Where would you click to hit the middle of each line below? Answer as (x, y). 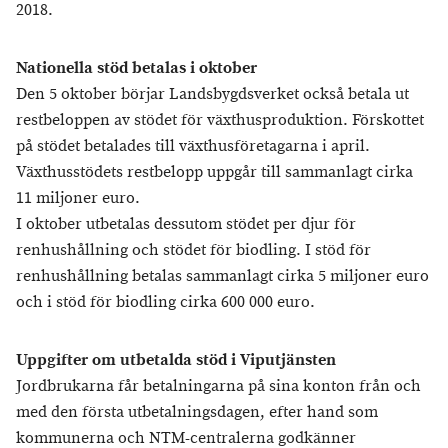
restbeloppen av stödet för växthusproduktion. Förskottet (220, 120)
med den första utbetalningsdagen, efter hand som (197, 412)
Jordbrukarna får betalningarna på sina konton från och (218, 386)
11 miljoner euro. (78, 198)
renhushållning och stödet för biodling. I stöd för (193, 250)
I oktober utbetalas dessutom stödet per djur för (186, 224)
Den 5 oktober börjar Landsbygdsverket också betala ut (212, 94)
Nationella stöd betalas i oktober (136, 68)
